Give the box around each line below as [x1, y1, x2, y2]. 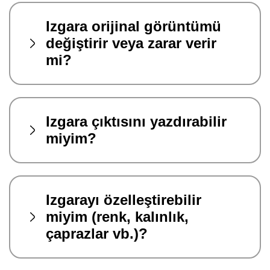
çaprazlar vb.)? [46, 225, 148, 242]
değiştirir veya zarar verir [46, 34, 216, 51]
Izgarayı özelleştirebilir [46, 191, 201, 208]
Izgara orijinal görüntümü [46, 17, 221, 34]
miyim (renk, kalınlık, [46, 208, 189, 225]
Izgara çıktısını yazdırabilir [46, 113, 227, 130]
